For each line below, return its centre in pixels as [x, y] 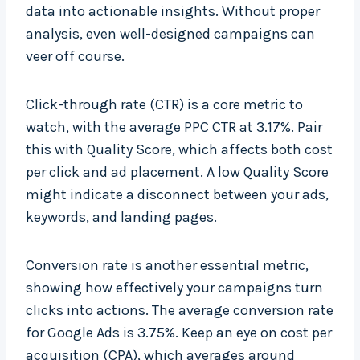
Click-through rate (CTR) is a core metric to [164, 105]
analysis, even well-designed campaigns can [170, 34]
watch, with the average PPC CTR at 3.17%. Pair [174, 127]
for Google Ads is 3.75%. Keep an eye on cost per [179, 333]
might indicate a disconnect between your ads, [177, 195]
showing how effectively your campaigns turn [174, 288]
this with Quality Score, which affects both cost [179, 150]
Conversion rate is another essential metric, [167, 266]
